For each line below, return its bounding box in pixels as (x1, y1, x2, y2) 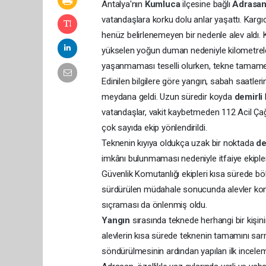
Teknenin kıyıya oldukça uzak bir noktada (102, 137, 256, 148)
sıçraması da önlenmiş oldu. (102, 199, 207, 210)
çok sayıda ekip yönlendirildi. (102, 122, 207, 133)
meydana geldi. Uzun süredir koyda (102, 91, 235, 102)
